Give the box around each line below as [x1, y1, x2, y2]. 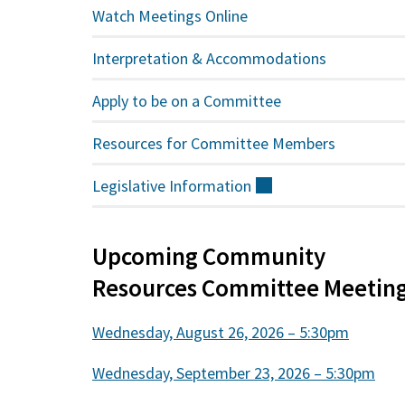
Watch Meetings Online [92, 5, 249, 26]
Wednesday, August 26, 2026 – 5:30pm [92, 322, 350, 343]
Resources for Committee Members [92, 132, 336, 154]
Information [169, 174, 252, 196]
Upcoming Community [92, 240, 326, 271]
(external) [272, 174, 338, 196]
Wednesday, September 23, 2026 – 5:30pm [92, 363, 376, 383]
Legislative [92, 174, 170, 196]
